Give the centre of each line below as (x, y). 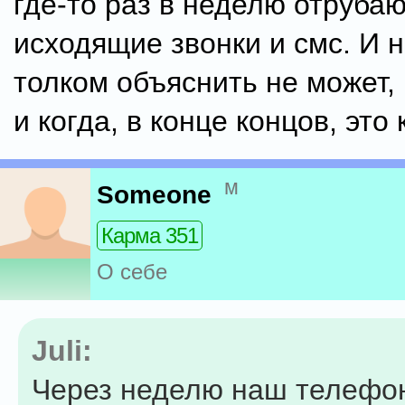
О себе (132, 272)
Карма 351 (150, 236)
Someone (154, 195)
